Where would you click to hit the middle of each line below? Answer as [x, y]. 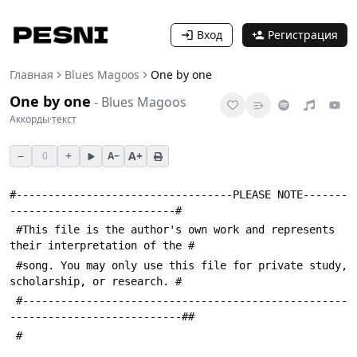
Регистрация [303, 35]
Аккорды [29, 119]
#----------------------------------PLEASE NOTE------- [178, 194]
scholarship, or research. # [96, 281]
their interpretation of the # [102, 246]
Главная [31, 75]
